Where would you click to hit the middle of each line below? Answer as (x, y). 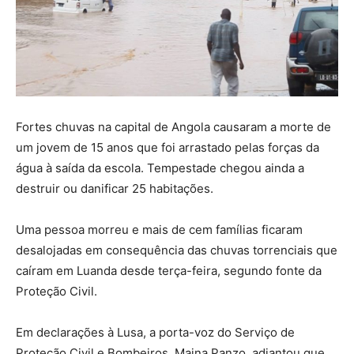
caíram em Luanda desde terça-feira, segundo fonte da (169, 270)
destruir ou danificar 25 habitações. (115, 188)
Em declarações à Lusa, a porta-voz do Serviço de (155, 332)
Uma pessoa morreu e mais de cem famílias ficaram (159, 229)
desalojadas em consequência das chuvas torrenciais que (177, 250)
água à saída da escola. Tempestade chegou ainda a (160, 168)
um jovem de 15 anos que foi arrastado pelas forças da (168, 147)
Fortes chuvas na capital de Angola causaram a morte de (173, 126)
